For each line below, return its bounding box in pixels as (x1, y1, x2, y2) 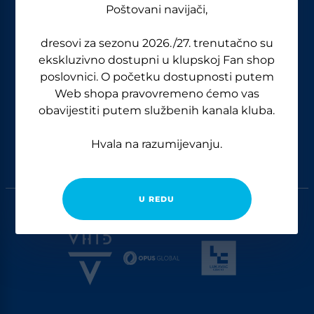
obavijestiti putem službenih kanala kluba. (39, 104, 275, 117)
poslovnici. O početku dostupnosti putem (39, 70, 274, 83)
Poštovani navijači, (106, 3, 208, 16)
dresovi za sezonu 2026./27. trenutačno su (40, 36, 273, 50)
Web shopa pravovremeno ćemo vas (54, 87, 259, 100)
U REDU (138, 194, 175, 204)
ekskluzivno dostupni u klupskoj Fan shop (39, 53, 275, 67)
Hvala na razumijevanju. (91, 137, 223, 151)
